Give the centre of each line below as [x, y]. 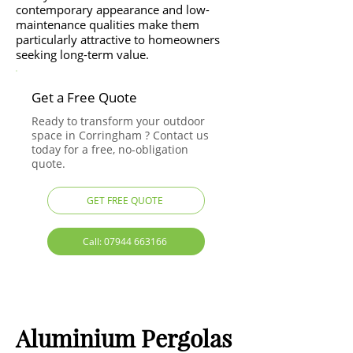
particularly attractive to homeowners [118, 39]
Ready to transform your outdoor [118, 121]
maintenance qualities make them [108, 24]
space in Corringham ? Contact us [120, 135]
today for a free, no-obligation [110, 149]
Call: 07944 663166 [124, 242]
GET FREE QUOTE [124, 201]
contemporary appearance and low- [113, 9]
